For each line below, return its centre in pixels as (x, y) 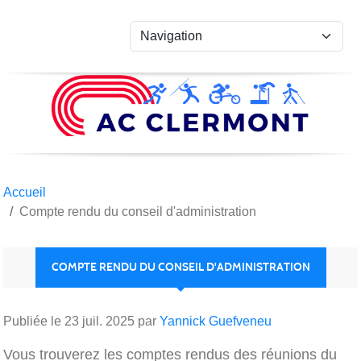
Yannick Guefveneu (216, 321)
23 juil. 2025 (100, 321)
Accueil (25, 192)
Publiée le (34, 321)
